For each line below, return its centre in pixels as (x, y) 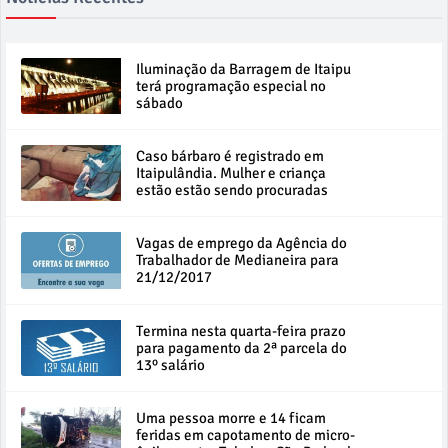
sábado (159, 102)
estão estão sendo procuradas (232, 189)
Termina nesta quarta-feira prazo (241, 330)
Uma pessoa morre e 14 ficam (231, 418)
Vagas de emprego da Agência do (241, 243)
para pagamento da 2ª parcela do (241, 347)
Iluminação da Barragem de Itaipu (243, 68)
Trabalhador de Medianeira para (237, 260)
